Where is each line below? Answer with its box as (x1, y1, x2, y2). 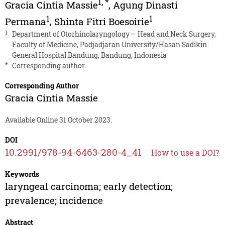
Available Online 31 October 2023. (5, 115, 112, 125)
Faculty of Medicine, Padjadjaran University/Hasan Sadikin (12, 39, 207, 49)
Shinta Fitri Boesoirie (54, 15, 149, 28)
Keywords (5, 169, 39, 179)
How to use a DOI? (151, 147, 219, 158)
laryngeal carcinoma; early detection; (5, 179, 173, 192)
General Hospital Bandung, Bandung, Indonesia (12, 50, 167, 60)
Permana (5, 15, 46, 28)
